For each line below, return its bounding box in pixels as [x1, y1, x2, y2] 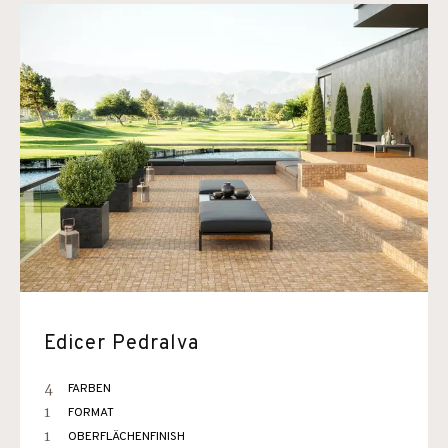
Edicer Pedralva [44, 331, 199, 357]
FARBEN [68, 381, 111, 397]
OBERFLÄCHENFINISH [68, 429, 185, 445]
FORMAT [68, 405, 114, 421]
